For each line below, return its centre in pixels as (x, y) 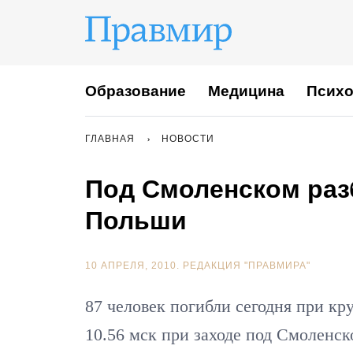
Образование (136, 91)
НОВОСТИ (188, 139)
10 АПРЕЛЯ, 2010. (134, 266)
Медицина (246, 91)
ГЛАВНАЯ (110, 139)
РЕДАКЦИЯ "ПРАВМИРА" (247, 266)
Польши (136, 221)
